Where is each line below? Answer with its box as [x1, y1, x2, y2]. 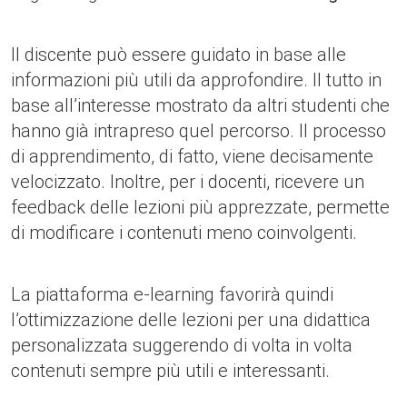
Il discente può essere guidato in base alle [11, 44, 346, 65]
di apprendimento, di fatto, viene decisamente [11, 145, 373, 167]
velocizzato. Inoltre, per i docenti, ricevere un [11, 171, 364, 193]
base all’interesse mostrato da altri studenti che [11, 94, 390, 116]
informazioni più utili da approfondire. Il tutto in [11, 69, 382, 91]
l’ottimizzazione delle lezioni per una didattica [11, 309, 371, 331]
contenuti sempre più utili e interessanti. [11, 360, 330, 382]
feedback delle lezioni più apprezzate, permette [11, 196, 390, 218]
